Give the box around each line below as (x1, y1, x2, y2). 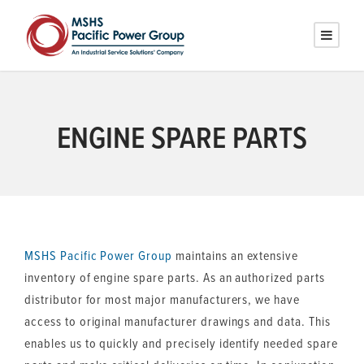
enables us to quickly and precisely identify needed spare (24, 334, 338, 353)
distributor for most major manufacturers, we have (24, 290, 301, 309)
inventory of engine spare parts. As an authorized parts (24, 268, 325, 287)
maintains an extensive (172, 246, 299, 265)
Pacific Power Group (59, 246, 173, 265)
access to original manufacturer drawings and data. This (24, 312, 331, 331)
